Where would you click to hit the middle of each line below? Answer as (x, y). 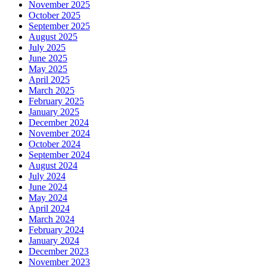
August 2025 (53, 36)
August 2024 (53, 165)
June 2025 (48, 58)
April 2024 (49, 208)
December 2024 (59, 122)
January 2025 (54, 111)
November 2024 (59, 133)
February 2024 (56, 229)
